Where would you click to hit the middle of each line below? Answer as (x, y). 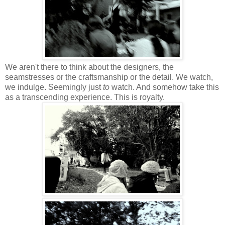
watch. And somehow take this (164, 87)
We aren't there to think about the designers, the (89, 67)
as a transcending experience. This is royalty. (85, 97)
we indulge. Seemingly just (54, 87)
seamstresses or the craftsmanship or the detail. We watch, (109, 77)
